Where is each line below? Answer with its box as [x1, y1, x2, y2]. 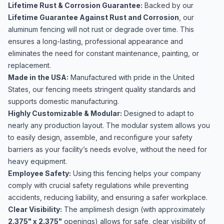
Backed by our [142, 1, 193, 9]
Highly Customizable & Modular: [8, 109, 122, 117]
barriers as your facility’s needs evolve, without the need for [8, 145, 207, 153]
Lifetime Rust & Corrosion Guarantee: [8, 1, 142, 9]
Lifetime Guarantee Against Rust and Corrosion [8, 13, 179, 21]
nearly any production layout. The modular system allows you [8, 121, 210, 129]
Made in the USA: [8, 73, 68, 81]
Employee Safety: [8, 169, 71, 177]
